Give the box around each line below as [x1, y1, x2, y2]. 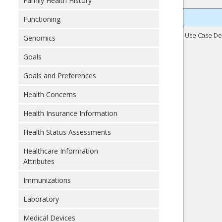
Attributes [23, 157, 55, 166]
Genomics [23, 33, 55, 43]
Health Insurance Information [23, 109, 117, 118]
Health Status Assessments [23, 127, 111, 137]
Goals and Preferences [23, 71, 96, 80]
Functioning [23, 14, 60, 24]
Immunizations [23, 175, 71, 185]
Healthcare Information [23, 146, 98, 156]
